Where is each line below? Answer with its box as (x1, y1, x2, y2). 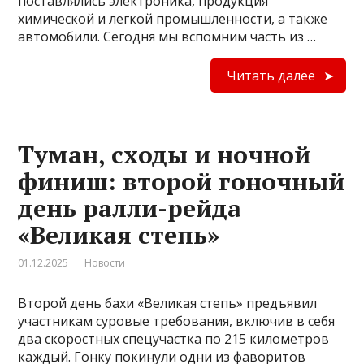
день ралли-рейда (18, 192, 242, 224)
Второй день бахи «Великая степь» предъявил (18, 294, 318, 312)
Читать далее (226, 67, 315, 84)
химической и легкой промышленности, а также (18, 10, 328, 28)
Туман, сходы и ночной (18, 138, 311, 171)
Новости (84, 256, 126, 270)
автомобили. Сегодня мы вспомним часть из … (18, 28, 317, 45)
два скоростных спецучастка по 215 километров (18, 330, 330, 348)
